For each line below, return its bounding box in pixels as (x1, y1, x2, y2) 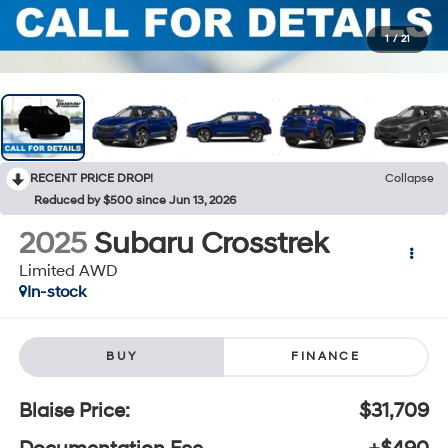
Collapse (385, 170, 434, 186)
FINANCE (291, 349, 361, 365)
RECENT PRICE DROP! (30, 170, 153, 186)
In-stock (26, 281, 86, 302)
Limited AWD (18, 260, 118, 281)
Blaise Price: (18, 399, 130, 424)
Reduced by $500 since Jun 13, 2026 (34, 192, 236, 208)
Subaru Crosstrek (93, 224, 328, 262)
